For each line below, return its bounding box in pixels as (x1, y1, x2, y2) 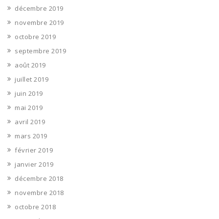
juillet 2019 (15, 75, 48, 84)
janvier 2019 (15, 160, 53, 169)
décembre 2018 (15, 174, 64, 183)
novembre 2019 (15, 18, 64, 27)
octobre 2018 (15, 202, 56, 211)
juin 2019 (15, 89, 43, 98)
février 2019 (15, 146, 53, 154)
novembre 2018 (15, 188, 64, 197)
